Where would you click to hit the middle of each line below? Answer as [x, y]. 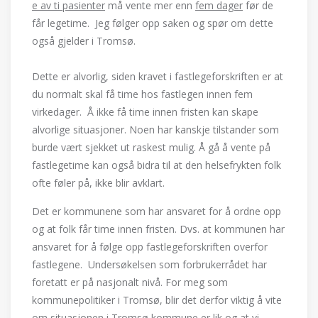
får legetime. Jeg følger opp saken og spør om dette [153, 23]
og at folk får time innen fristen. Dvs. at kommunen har [158, 229]
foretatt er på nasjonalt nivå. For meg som [130, 282]
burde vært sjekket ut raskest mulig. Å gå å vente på [151, 147]
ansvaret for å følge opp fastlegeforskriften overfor [150, 247]
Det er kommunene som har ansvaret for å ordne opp [157, 211]
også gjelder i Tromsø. [84, 41]
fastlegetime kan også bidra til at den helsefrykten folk [157, 165]
